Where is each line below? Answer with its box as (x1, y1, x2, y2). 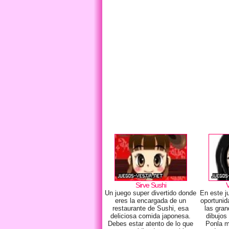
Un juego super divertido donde (105, 189, 197, 197)
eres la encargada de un (115, 197, 187, 204)
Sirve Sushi (135, 181, 166, 189)
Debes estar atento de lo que (108, 220, 194, 227)
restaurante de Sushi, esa (112, 204, 189, 212)
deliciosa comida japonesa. (110, 212, 191, 220)
